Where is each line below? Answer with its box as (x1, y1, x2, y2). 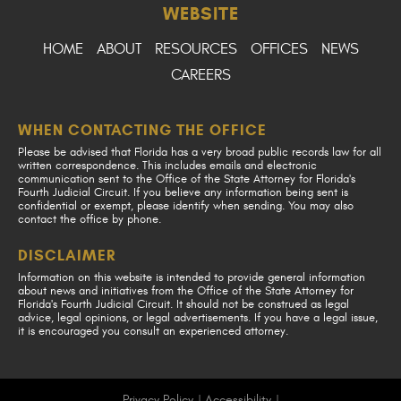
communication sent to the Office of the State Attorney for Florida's (18, 172, 355, 186)
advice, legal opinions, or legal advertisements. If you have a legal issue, (18, 311, 378, 325)
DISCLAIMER (18, 246, 115, 265)
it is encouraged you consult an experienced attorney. (18, 324, 288, 338)
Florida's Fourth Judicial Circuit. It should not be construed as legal (18, 297, 349, 311)
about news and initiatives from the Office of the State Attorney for (18, 284, 354, 298)
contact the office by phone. (18, 212, 161, 226)
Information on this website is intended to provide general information (18, 270, 365, 285)
